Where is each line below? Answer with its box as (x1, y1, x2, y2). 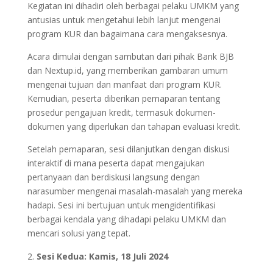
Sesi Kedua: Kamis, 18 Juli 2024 (36, 250, 168, 263)
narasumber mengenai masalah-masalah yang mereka (27, 185, 243, 197)
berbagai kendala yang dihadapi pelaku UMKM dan (27, 213, 226, 225)
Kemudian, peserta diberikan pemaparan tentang (27, 93, 220, 105)
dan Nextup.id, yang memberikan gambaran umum (27, 65, 228, 77)
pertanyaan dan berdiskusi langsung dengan (27, 171, 200, 183)
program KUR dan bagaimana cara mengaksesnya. (27, 28, 227, 40)
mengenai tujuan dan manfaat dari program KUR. (27, 79, 222, 91)
